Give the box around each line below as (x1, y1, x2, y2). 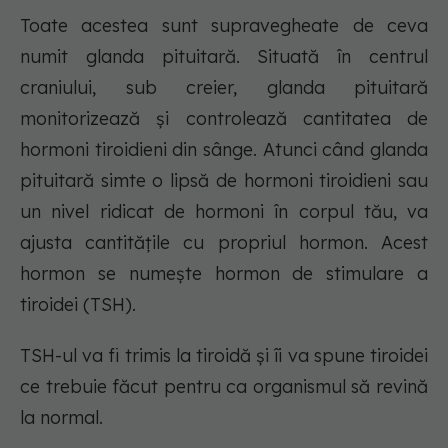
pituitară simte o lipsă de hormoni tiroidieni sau (20, 169, 428, 193)
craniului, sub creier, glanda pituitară (20, 76, 428, 100)
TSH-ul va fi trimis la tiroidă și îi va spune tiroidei (20, 344, 428, 368)
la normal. (20, 406, 103, 430)
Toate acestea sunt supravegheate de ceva (20, 14, 428, 38)
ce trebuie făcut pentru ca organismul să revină (20, 375, 428, 399)
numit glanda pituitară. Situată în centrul (20, 45, 428, 69)
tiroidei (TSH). (20, 293, 136, 317)
